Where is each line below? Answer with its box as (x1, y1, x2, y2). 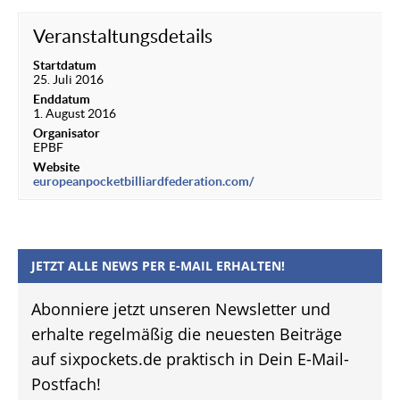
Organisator (33, 126, 100, 141)
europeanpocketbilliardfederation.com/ (33, 174, 254, 189)
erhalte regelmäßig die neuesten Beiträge (31, 323, 342, 346)
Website (33, 160, 79, 175)
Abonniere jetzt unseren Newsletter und (31, 298, 330, 321)
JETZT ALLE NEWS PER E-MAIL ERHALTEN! (31, 257, 285, 275)
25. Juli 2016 (33, 72, 104, 87)
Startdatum (33, 58, 96, 73)
